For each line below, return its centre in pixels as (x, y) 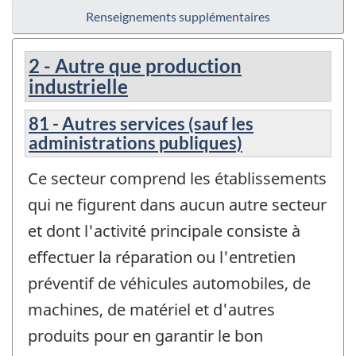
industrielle (78, 87)
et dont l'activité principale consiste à (164, 231)
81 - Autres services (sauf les (141, 124)
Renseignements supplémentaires (178, 17)
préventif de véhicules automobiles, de (169, 284)
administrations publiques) (135, 143)
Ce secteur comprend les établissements (177, 179)
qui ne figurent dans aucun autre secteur (177, 205)
